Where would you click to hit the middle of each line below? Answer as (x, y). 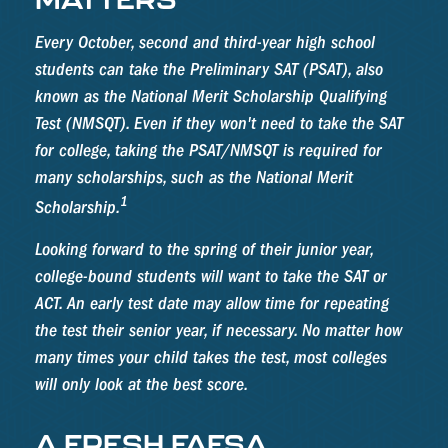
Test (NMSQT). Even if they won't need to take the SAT (219, 123)
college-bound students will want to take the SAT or (211, 276)
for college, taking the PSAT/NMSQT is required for (208, 150)
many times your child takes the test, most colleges (211, 357)
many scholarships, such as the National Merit (194, 177)
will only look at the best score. (141, 384)
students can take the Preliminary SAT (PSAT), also (209, 69)
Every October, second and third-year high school (205, 42)
